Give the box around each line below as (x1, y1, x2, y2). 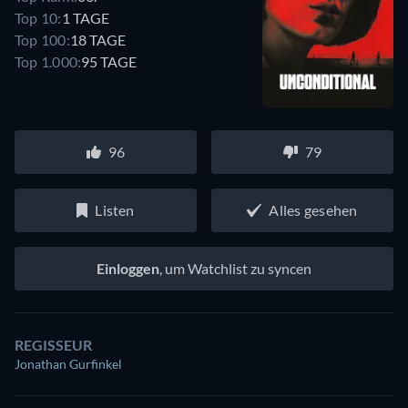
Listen (95, 201, 135, 219)
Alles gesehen (269, 201, 358, 219)
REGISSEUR (15, 336, 92, 354)
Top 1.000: (15, 52, 82, 70)
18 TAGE (69, 30, 126, 48)
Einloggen (97, 260, 159, 278)
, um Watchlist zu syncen (159, 260, 311, 278)
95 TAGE (81, 52, 138, 70)
